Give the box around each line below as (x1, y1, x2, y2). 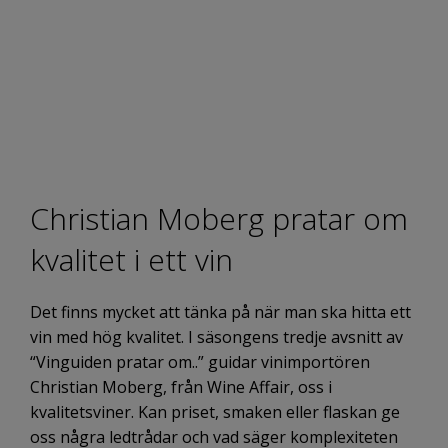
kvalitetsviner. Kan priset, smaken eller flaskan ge (30, 401, 400, 424)
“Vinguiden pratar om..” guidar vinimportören (30, 351, 370, 374)
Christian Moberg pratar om (30, 198, 408, 239)
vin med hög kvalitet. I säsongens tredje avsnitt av (30, 326, 403, 349)
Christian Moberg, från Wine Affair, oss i (30, 376, 332, 399)
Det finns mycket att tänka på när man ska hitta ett (30, 301, 411, 324)
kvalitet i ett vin (30, 239, 233, 280)
